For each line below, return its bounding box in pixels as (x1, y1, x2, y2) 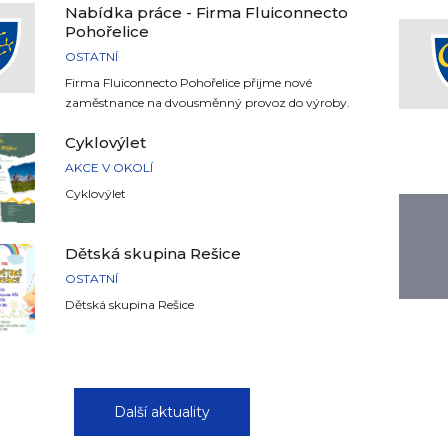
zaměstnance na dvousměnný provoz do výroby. (65, 95, 351, 110)
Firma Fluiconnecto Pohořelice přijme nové (65, 75, 313, 90)
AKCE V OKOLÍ (65, 160, 154, 175)
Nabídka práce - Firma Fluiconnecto (65, 3, 349, 22)
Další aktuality (113, 403, 210, 421)
